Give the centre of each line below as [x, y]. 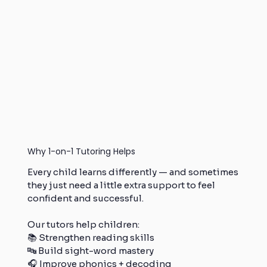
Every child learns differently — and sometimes [133, 172]
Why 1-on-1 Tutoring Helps [81, 151]
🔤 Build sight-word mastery [90, 250]
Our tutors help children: [83, 224]
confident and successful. [85, 198]
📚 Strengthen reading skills [91, 237]
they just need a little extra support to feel [121, 185]
